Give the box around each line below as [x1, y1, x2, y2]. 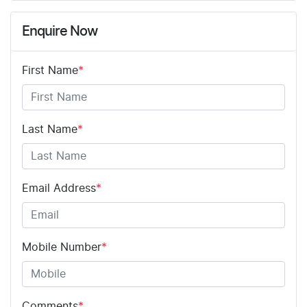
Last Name [22, 123, 77, 135]
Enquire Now [22, 24, 98, 38]
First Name [22, 64, 78, 76]
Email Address [22, 182, 96, 194]
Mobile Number [22, 241, 101, 253]
